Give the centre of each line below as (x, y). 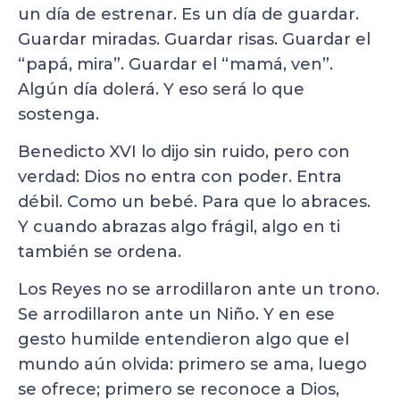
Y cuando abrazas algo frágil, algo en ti (179, 226)
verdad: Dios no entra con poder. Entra (180, 176)
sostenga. (58, 114)
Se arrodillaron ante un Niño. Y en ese (176, 315)
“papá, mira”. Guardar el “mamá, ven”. (175, 64)
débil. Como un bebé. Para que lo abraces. (194, 201)
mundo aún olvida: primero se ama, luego (192, 365)
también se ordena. (100, 251)
